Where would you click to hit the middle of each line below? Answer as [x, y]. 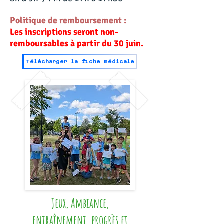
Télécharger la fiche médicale [80, 62]
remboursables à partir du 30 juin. [77, 43]
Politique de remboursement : [68, 20]
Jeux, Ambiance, [80, 203]
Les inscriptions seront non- [64, 32]
